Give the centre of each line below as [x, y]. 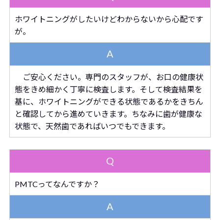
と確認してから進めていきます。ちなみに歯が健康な [108, 114]
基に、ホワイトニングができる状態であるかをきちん [109, 101]
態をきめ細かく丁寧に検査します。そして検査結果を [108, 89]
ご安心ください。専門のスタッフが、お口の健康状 [109, 77]
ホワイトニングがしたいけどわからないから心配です [109, 19]
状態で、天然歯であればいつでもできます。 [92, 126]
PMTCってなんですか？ [57, 184]
